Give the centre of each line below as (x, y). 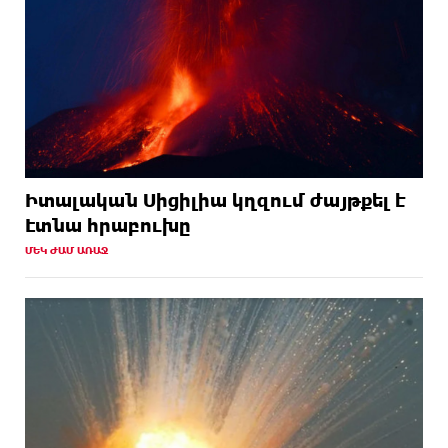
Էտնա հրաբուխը (108, 224)
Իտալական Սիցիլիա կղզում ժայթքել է (215, 199)
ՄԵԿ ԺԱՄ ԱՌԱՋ (66, 249)
